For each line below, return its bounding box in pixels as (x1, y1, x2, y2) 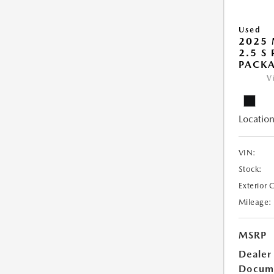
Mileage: (238, 198, 272, 207)
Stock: (238, 165, 262, 174)
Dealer (238, 248, 272, 260)
